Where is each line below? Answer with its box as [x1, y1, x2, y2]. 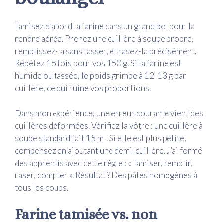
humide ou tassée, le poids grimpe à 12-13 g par [15, 70, 186, 81]
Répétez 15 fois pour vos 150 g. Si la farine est [15, 58, 181, 69]
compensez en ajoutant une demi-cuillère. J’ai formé [15, 145, 202, 156]
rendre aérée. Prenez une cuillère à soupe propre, [15, 33, 194, 44]
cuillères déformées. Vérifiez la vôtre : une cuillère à [15, 120, 203, 131]
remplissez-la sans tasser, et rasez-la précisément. [15, 46, 196, 56]
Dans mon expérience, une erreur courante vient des [15, 108, 203, 118]
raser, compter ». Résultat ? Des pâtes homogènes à [15, 169, 197, 180]
